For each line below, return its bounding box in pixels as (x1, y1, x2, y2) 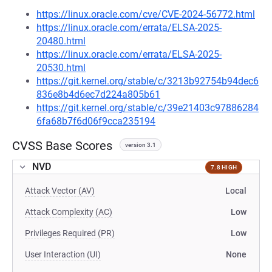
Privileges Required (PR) (25, 228, 115, 238)
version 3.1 (125, 141, 156, 148)
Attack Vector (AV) (25, 186, 95, 195)
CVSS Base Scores (12, 138, 112, 153)
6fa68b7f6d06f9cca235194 (36, 115, 155, 127)
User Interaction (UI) (25, 250, 101, 259)
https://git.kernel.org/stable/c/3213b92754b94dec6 (36, 75, 259, 87)
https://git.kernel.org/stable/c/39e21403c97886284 (36, 102, 259, 114)
